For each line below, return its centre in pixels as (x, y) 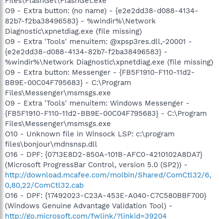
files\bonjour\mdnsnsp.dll (51, 144)
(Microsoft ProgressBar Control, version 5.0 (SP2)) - (96, 164)
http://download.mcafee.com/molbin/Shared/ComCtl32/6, (108, 175)
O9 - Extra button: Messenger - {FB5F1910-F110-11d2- (100, 72)
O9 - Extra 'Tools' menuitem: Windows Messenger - (97, 103)
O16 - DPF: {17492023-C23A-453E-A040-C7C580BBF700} (106, 195)
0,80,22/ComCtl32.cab (44, 185)
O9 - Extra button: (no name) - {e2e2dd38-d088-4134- (102, 11)
